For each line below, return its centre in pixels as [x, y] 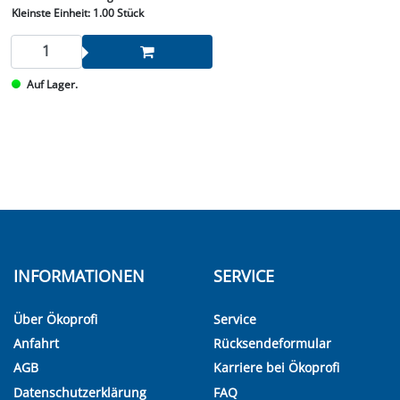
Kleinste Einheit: [50, 12]
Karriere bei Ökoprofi [276, 368]
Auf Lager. [52, 84]
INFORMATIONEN [79, 276]
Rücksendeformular [272, 343]
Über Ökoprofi [55, 319]
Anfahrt [36, 343]
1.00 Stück [117, 12]
